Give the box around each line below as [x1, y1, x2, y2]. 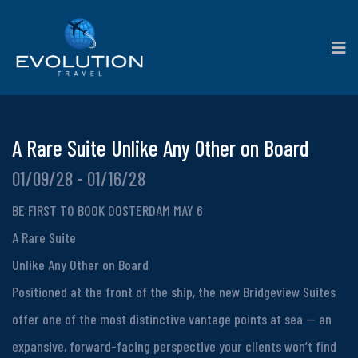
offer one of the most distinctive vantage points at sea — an [12, 309, 332, 328]
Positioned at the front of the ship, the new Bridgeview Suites [12, 282, 336, 300]
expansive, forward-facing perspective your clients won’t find [12, 336, 336, 355]
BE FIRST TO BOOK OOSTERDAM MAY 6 [12, 201, 203, 219]
